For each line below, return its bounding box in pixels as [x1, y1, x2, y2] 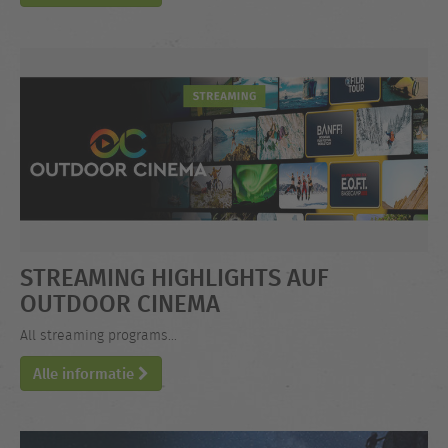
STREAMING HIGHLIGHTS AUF [20, 257, 329, 295]
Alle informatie [33, 361, 138, 385]
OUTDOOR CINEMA [20, 283, 220, 321]
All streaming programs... [20, 326, 177, 346]
